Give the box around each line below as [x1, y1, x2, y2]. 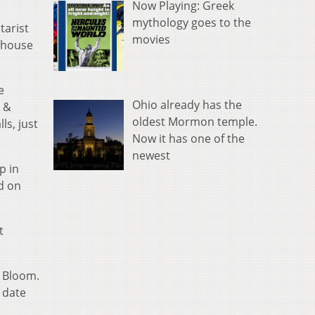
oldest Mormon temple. [132, 113, 257, 129]
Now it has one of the [132, 130, 245, 146]
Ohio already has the [132, 96, 242, 112]
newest [132, 147, 170, 163]
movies [132, 32, 170, 48]
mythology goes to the [132, 15, 251, 31]
